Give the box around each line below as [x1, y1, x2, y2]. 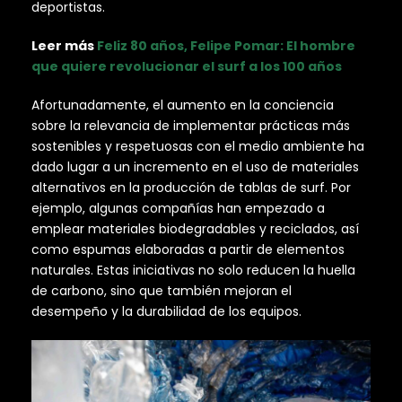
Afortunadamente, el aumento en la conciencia [31, 95, 334, 114]
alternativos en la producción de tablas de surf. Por [31, 178, 351, 197]
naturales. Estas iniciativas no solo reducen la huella [31, 260, 355, 279]
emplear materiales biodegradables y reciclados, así [31, 219, 359, 238]
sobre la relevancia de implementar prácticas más [31, 116, 350, 135]
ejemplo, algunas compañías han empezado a [31, 198, 325, 217]
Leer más [31, 36, 97, 55]
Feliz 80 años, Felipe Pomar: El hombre [97, 36, 355, 55]
